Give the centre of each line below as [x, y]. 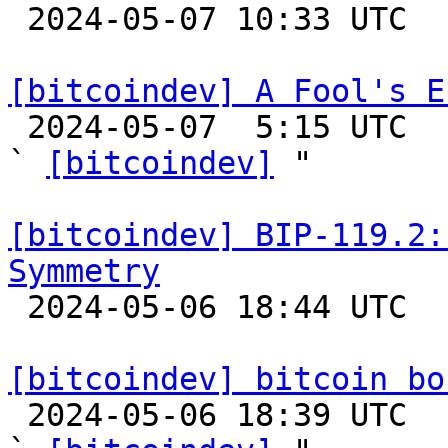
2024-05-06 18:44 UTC [17, 307]
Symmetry [84, 271]
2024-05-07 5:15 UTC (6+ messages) [17, 127]
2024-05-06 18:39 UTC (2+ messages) [17, 415]
